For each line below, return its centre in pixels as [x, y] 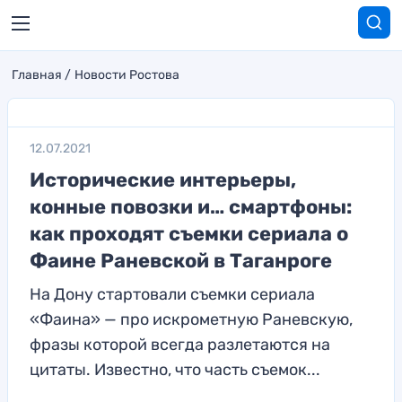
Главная [37, 75]
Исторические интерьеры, [163, 180]
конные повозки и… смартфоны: [191, 207]
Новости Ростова [127, 75]
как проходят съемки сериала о [189, 234]
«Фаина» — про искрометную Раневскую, [191, 319]
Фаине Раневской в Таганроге [181, 261]
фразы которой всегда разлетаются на [180, 345]
